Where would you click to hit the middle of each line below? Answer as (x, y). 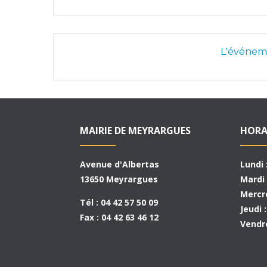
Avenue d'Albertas (120, 164)
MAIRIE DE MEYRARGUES (136, 130)
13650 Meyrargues (119, 179)
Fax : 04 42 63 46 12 (119, 217)
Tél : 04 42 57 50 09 (119, 202)
